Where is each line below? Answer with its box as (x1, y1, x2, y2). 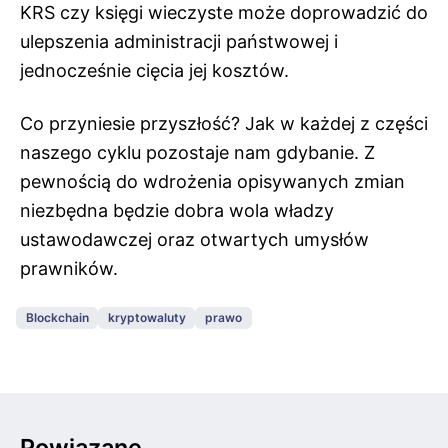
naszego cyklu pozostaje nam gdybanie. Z (20, 141, 375, 163)
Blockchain (25, 310, 89, 326)
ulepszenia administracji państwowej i (20, 30, 338, 52)
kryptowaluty (107, 310, 186, 326)
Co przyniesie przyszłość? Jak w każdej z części (20, 112, 428, 134)
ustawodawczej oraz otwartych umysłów (20, 228, 369, 250)
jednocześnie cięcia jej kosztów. (20, 59, 289, 81)
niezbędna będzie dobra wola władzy (20, 199, 334, 221)
